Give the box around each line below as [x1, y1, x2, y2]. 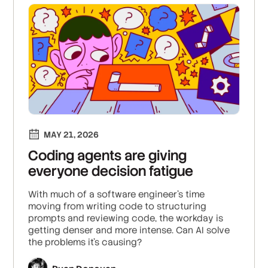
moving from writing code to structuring [28, 200, 207, 212]
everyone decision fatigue [28, 162, 194, 181]
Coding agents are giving [28, 147, 187, 165]
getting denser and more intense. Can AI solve [28, 224, 230, 236]
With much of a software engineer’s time [28, 188, 205, 200]
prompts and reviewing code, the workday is [28, 212, 224, 224]
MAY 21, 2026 [44, 129, 99, 141]
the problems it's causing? [28, 236, 142, 248]
